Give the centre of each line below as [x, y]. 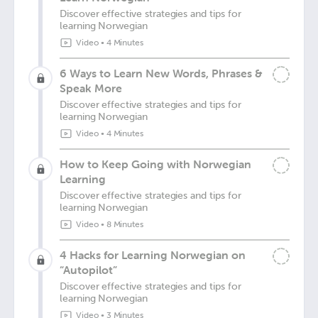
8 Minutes [125, 224]
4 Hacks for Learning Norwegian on [153, 255]
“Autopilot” [88, 270]
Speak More [91, 88]
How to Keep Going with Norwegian [155, 164]
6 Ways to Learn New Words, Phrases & [161, 73]
